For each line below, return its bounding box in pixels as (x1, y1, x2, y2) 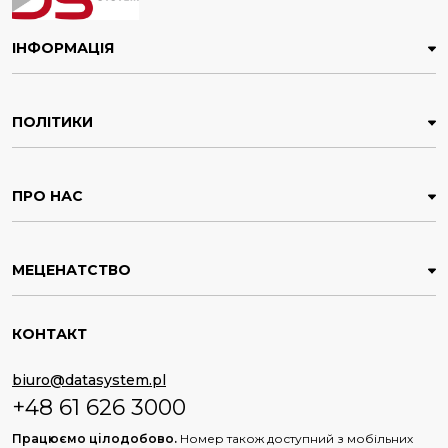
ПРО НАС (12, 187, 83, 206)
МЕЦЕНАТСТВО (12, 261, 131, 280)
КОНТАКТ (12, 324, 87, 343)
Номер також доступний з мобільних (180, 430, 413, 446)
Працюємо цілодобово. (12, 430, 180, 446)
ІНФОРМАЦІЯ (12, 39, 114, 58)
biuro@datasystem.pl (12, 370, 166, 389)
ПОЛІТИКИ (12, 113, 93, 132)
